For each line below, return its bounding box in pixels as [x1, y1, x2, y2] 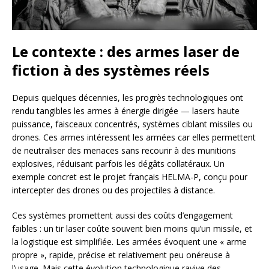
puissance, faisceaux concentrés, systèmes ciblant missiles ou [12, 118, 253, 130]
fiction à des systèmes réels [12, 59, 210, 80]
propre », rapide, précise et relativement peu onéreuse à [12, 249, 230, 261]
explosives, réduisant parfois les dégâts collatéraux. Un [12, 157, 225, 169]
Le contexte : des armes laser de [12, 41, 240, 61]
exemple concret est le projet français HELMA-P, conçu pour [12, 171, 247, 183]
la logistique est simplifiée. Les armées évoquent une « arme [12, 235, 247, 247]
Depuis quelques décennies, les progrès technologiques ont [12, 91, 243, 103]
